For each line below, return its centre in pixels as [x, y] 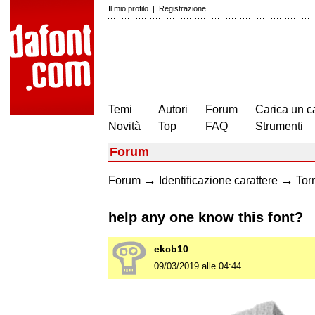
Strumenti [279, 126]
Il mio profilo [128, 8]
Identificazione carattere [218, 180]
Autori [173, 109]
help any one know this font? [206, 218]
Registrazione [182, 8]
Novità [124, 126]
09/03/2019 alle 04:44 [198, 266]
